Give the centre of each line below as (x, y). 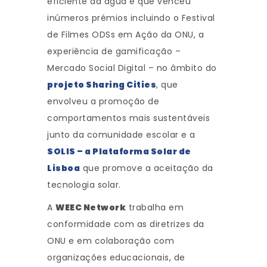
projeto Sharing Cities (102, 85)
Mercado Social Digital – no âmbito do (132, 68)
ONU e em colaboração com (111, 241)
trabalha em (155, 208)
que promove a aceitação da (147, 168)
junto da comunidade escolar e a (121, 135)
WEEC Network (91, 208)
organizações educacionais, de (116, 258)
